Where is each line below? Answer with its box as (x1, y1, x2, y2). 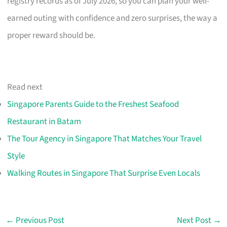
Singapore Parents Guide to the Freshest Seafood (7, 98, 179, 111)
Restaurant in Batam (7, 116, 82, 128)
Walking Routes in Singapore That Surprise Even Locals (7, 167, 201, 180)
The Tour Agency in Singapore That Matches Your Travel (7, 133, 202, 145)
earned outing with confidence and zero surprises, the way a (7, 12, 218, 25)
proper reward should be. (7, 29, 96, 42)
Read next (7, 81, 43, 94)
